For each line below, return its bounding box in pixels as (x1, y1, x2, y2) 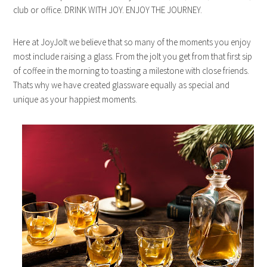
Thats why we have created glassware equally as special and (13, 79, 230, 91)
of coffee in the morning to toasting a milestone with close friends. (13, 65, 250, 77)
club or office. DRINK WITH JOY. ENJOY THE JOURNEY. (13, 4, 203, 16)
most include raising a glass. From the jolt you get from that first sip (13, 51, 253, 63)
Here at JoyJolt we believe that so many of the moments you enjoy (13, 36, 252, 48)
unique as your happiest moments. (13, 94, 138, 105)
